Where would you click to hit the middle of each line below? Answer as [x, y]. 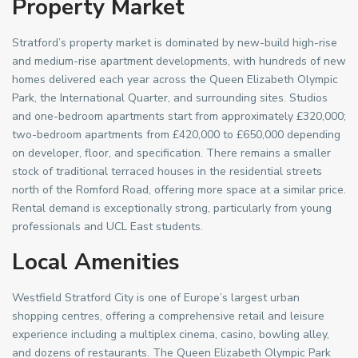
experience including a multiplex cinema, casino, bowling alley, [171, 334]
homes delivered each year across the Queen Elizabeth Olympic [175, 80]
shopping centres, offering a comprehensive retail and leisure [168, 316]
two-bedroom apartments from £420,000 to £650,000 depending [176, 135]
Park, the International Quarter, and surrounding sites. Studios [170, 98]
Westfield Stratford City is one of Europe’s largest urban [156, 298]
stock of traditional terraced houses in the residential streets [167, 171]
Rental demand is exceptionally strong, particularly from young [172, 208]
